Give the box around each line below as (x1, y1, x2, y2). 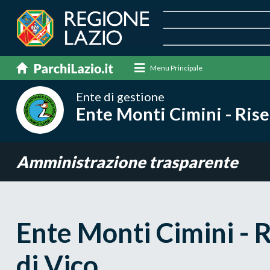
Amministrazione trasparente (16, 151, 238, 172)
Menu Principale (149, 63, 202, 72)
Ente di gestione (75, 89, 165, 104)
